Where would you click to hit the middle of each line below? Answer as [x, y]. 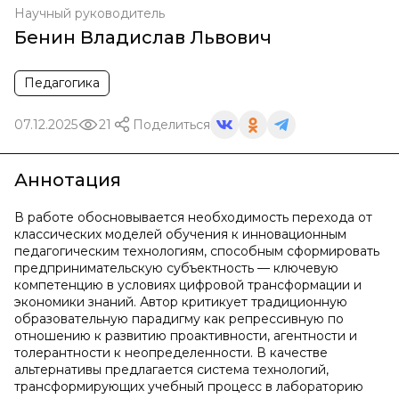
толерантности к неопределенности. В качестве [171, 353]
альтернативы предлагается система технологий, [171, 370]
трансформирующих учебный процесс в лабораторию [189, 387]
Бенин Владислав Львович [143, 37]
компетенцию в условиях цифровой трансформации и [188, 285]
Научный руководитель [90, 13]
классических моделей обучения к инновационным [180, 234]
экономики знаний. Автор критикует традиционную [181, 302]
